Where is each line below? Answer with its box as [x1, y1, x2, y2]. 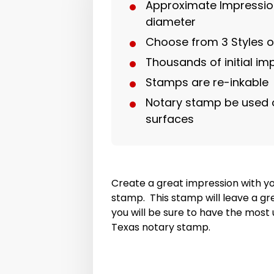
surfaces [146, 111, 194, 127]
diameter [146, 13, 196, 29]
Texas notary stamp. [111, 220, 210, 234]
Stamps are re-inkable [146, 74, 268, 90]
